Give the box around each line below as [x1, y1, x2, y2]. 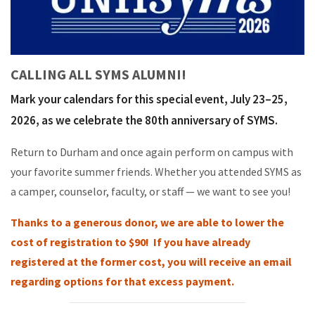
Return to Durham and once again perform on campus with [11, 145, 293, 160]
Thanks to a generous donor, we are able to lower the [11, 215, 284, 230]
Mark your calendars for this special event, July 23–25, [11, 91, 288, 108]
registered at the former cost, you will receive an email [11, 255, 292, 269]
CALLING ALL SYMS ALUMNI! [11, 65, 186, 84]
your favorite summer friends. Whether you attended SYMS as [11, 165, 302, 179]
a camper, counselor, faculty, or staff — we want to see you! [11, 184, 290, 199]
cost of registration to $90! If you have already [11, 235, 250, 250]
